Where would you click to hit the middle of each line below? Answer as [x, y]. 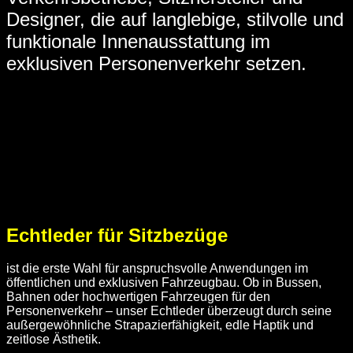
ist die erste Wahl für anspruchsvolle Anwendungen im [157, 269]
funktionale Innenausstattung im [138, 41]
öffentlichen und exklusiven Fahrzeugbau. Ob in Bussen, [164, 283]
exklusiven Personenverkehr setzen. [156, 63]
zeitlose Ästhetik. [54, 340]
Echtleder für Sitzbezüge [117, 235]
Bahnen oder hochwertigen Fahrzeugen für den [138, 297]
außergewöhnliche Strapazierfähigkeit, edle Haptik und [160, 325]
